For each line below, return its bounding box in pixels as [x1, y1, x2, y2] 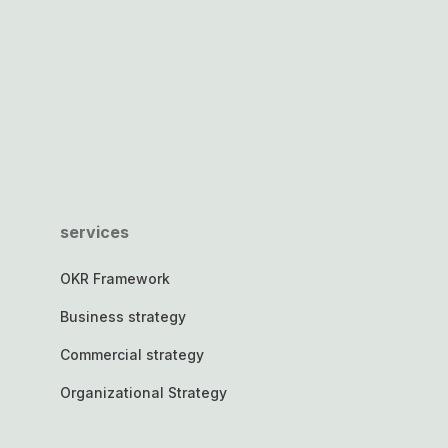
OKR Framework [60, 270, 170, 288]
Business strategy [60, 308, 186, 326]
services [60, 222, 129, 243]
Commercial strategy [60, 346, 204, 364]
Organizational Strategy [60, 384, 227, 402]
